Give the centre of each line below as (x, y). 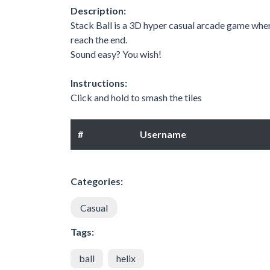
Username (163, 134)
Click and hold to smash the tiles (136, 97)
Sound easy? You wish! (116, 54)
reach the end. (99, 39)
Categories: (97, 181)
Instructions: (99, 83)
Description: (98, 10)
